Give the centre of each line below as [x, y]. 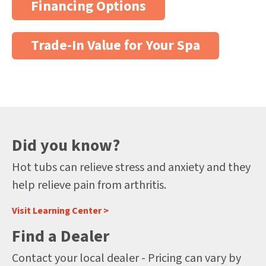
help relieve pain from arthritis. [89, 185]
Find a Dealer [61, 236]
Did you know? [66, 145]
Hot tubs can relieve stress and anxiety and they [131, 167]
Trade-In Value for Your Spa [116, 46]
